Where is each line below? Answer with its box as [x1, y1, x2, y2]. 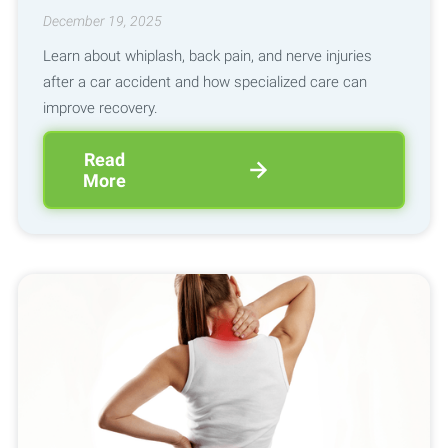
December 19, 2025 [42, 13, 162, 30]
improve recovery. [42, 98, 158, 117]
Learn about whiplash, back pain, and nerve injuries [42, 46, 372, 65]
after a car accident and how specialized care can [42, 72, 367, 91]
